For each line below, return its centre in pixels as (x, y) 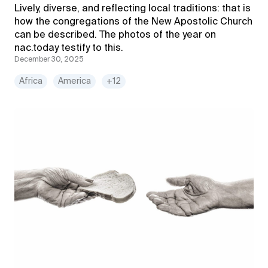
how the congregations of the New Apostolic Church (133, 22)
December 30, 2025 (49, 60)
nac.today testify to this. (70, 48)
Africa (31, 81)
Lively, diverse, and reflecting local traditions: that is (133, 9)
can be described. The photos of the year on (115, 35)
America (74, 81)
